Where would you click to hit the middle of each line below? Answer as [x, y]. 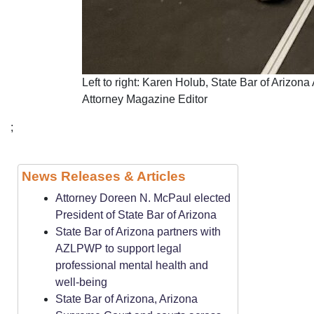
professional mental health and [132, 265]
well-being [81, 282]
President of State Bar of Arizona [136, 215]
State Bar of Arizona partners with [138, 232]
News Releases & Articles [104, 176]
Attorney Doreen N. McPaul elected [143, 198]
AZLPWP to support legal [118, 248]
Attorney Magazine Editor [145, 99]
